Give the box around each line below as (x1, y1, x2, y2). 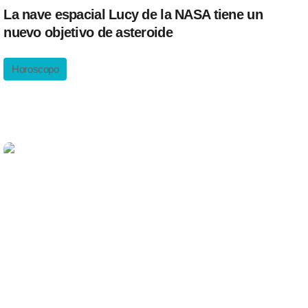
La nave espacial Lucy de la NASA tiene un (3, 7, 263, 22)
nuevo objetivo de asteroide (3, 25, 173, 40)
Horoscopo (12, 63, 59, 75)
